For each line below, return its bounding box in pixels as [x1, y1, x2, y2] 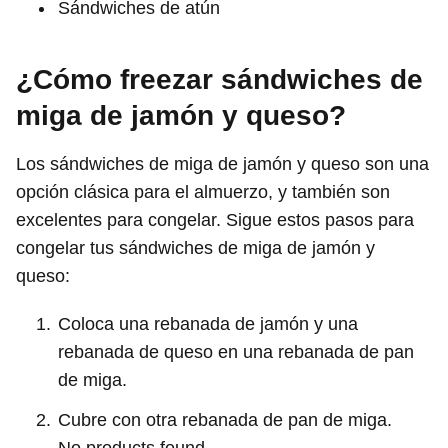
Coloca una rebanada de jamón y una [58, 313, 358, 334]
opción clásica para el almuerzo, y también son [16, 181, 390, 202]
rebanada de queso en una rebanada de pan [58, 341, 414, 362]
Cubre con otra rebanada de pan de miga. [58, 409, 392, 430]
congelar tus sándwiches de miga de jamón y [16, 237, 375, 258]
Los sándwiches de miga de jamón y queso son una [16, 153, 429, 174]
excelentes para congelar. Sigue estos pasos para [16, 209, 414, 230]
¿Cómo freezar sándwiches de [16, 63, 423, 95]
